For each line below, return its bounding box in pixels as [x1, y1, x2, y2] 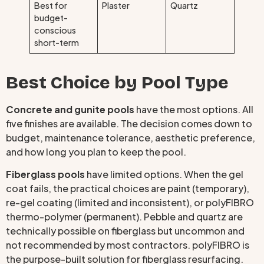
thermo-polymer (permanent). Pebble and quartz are [6, 210, 243, 223]
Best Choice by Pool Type [6, 71, 229, 93]
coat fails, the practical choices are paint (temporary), [6, 182, 249, 195]
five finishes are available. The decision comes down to [6, 117, 252, 130]
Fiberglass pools [6, 168, 85, 181]
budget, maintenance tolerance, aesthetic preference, [6, 131, 255, 144]
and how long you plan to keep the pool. [6, 145, 186, 158]
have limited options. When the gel [85, 168, 243, 181]
